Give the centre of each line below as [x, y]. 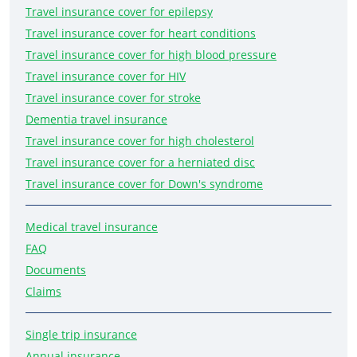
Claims [43, 292]
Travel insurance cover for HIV [106, 76]
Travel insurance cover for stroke [113, 98]
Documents [56, 270]
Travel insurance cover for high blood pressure [151, 55]
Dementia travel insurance [96, 120]
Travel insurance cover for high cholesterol [140, 141]
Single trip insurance [81, 335]
